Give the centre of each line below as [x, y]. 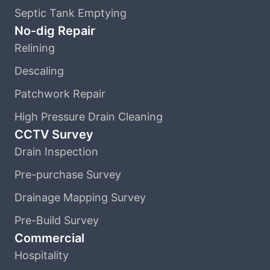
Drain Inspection [56, 152]
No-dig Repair [55, 31]
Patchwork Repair [60, 94]
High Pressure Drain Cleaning [89, 117]
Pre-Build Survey [57, 221]
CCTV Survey [54, 135]
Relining [35, 48]
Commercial [49, 238]
